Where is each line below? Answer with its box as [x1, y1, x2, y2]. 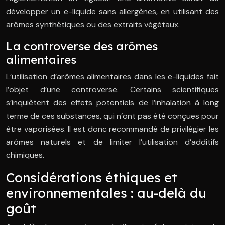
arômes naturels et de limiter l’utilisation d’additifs [6, 137, 219, 148]
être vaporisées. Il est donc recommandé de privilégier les [6, 124, 219, 135]
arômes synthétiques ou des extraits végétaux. [6, 19, 180, 30]
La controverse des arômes [6, 39, 158, 54]
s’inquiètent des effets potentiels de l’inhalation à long [6, 97, 219, 108]
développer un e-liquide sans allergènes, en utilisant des [6, 6, 219, 17]
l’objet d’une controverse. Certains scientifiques [6, 84, 219, 95]
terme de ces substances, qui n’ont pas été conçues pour [6, 110, 219, 122]
